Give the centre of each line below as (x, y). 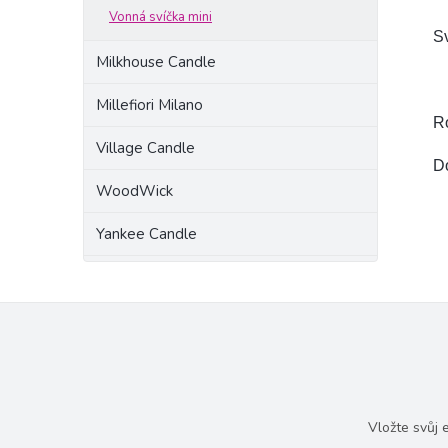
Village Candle (145, 148)
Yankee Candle (146, 234)
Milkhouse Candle (156, 62)
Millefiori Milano (149, 105)
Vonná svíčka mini (160, 17)
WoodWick (134, 191)
